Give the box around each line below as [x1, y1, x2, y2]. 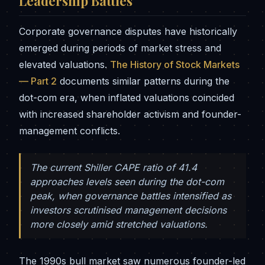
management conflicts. [19, 125, 120, 137]
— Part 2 [19, 75, 57, 88]
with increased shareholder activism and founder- [19, 108, 241, 121]
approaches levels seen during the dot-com [30, 176, 224, 188]
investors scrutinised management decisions [30, 204, 227, 216]
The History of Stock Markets [110, 59, 240, 71]
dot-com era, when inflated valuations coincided [19, 92, 234, 104]
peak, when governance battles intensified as [30, 190, 231, 202]
